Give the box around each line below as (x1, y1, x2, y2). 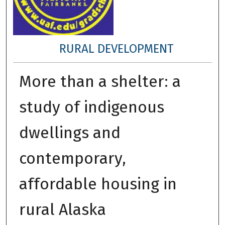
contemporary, (19, 148, 126, 168)
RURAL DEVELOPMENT (59, 41, 174, 56)
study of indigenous (19, 97, 164, 117)
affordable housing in (19, 174, 177, 193)
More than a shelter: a (19, 71, 181, 91)
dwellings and (19, 123, 121, 142)
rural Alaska (19, 199, 106, 219)
